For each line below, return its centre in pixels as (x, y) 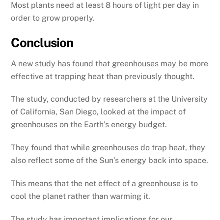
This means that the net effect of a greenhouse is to (105, 184)
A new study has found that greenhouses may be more (110, 63)
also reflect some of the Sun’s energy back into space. (110, 161)
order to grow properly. (53, 18)
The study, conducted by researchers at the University (110, 99)
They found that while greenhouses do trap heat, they (108, 148)
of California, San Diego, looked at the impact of (98, 112)
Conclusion (42, 42)
